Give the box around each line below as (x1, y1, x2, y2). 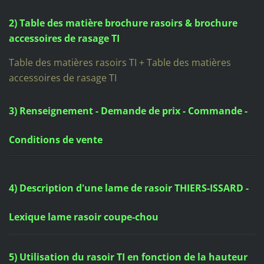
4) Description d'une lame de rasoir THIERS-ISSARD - (8, 181, 249, 195)
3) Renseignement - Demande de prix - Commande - (8, 104, 247, 117)
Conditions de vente (8, 133, 103, 146)
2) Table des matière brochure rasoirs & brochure (8, 16, 237, 29)
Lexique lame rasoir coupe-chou (8, 210, 159, 224)
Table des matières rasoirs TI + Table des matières (8, 55, 231, 69)
